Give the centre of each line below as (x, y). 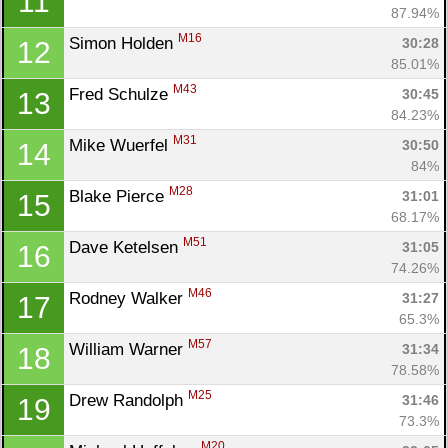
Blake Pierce (119, 196)
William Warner (128, 349)
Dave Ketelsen (126, 247)
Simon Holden (123, 43)
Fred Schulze (121, 94)
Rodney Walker (128, 298)
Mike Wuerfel (121, 145)
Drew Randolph (128, 400)
